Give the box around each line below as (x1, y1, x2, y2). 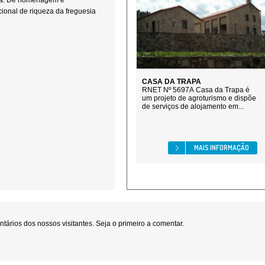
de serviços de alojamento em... (142, 102, 244, 111)
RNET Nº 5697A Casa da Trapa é (142, 86, 250, 94)
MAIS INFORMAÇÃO (194, 143, 249, 152)
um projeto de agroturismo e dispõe (142, 94, 256, 102)
